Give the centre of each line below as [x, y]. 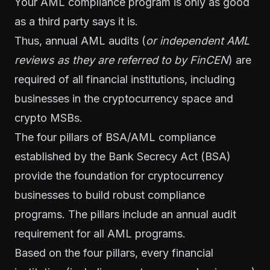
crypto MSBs [47, 118]
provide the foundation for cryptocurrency [119, 175]
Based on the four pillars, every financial [114, 253]
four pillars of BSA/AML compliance [126, 137]
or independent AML [198, 40]
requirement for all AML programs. [100, 233]
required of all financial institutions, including [125, 79]
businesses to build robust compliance [110, 195]
